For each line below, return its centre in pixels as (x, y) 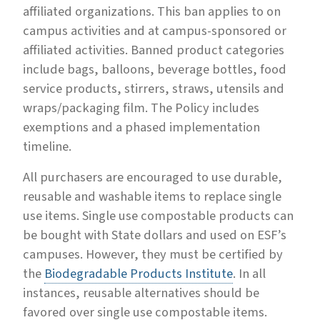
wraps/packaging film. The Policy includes (141, 107)
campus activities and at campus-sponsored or (155, 30)
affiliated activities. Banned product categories (154, 50)
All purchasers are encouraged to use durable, (152, 177)
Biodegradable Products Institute (139, 273)
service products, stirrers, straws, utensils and (154, 88)
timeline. (47, 146)
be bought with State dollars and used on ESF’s (155, 235)
